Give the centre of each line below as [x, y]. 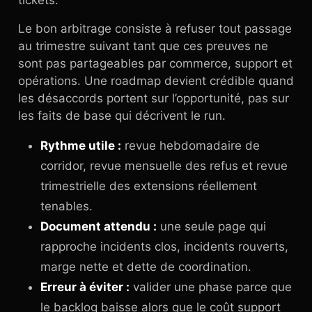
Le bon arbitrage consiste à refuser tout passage [155, 29]
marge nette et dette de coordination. [146, 267]
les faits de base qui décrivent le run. [122, 116]
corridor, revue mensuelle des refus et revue [164, 166]
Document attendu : [99, 226]
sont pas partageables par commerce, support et [155, 63]
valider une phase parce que [211, 287]
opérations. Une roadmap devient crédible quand [156, 81]
